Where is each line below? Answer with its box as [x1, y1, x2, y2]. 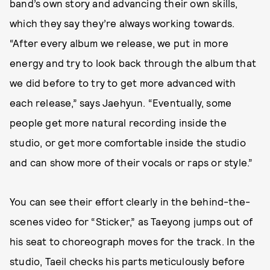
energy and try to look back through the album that [10, 56, 257, 69]
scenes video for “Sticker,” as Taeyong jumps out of [10, 215, 253, 227]
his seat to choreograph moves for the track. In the [10, 234, 256, 247]
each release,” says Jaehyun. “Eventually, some [10, 96, 232, 108]
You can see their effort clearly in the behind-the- [10, 195, 251, 207]
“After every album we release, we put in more [10, 36, 229, 49]
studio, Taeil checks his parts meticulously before [10, 254, 245, 267]
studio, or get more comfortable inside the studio [10, 136, 246, 148]
